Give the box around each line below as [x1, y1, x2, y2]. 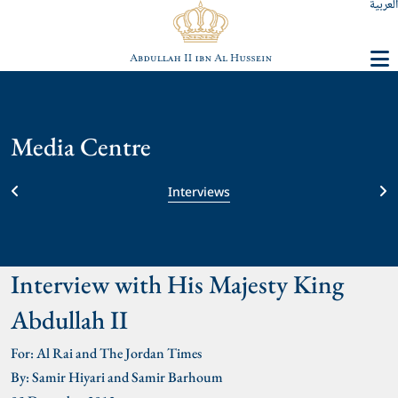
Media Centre [11, 130, 151, 164]
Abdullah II [11, 303, 128, 338]
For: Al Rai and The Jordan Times [11, 344, 202, 363]
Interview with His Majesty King [11, 267, 344, 302]
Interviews [168, 179, 230, 203]
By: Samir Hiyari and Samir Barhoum [11, 368, 223, 387]
